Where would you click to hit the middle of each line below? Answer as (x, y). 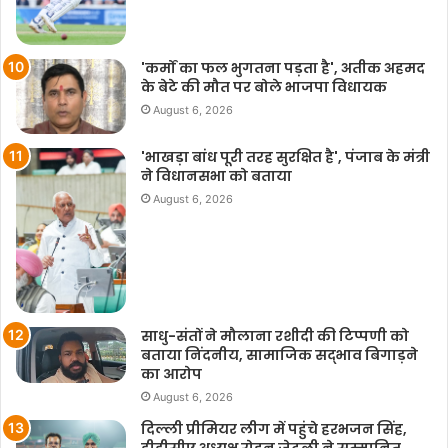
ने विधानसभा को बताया (216, 176)
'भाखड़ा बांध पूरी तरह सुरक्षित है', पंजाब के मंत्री (285, 157)
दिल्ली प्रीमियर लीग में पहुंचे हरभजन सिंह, (274, 428)
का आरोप (171, 373)
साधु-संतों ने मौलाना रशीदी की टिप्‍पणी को (275, 335)
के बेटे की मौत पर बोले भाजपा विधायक (264, 86)
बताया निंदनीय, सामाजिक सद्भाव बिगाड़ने (279, 354)
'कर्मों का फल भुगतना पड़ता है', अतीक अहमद (283, 67)
